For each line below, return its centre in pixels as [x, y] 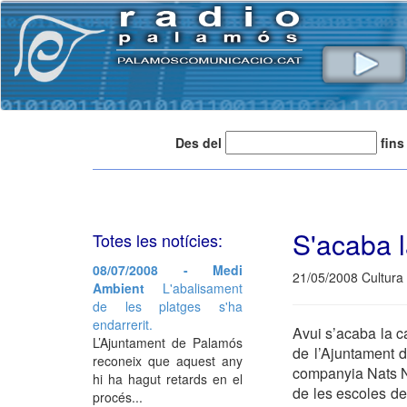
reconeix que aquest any [168, 361]
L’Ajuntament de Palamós [168, 342]
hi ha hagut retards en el [168, 379]
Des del [198, 142]
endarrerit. [123, 324]
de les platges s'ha [168, 306]
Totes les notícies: [158, 240]
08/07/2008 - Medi [168, 270]
